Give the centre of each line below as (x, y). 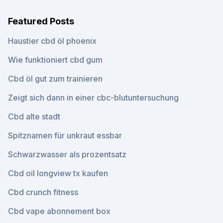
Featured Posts (41, 21)
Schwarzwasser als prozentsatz (67, 154)
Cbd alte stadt (34, 116)
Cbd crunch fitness (43, 192)
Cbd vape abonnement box (59, 211)
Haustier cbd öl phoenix (52, 41)
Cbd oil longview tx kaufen (58, 173)
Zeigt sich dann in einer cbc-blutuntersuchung (93, 98)
